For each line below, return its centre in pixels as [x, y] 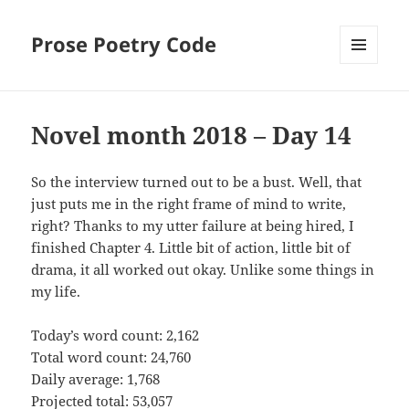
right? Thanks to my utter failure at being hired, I [193, 226]
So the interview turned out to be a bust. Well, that [197, 182]
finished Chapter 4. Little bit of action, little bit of [191, 248]
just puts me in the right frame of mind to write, [189, 204]
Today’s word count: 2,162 [115, 336]
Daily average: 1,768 [96, 379]
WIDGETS [366, 102]
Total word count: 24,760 [111, 357]
